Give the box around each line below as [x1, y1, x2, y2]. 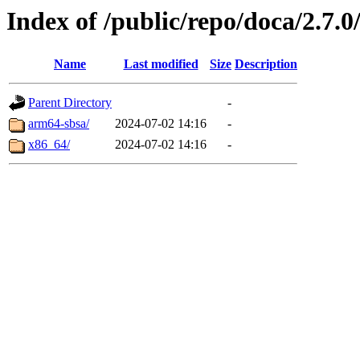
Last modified [123, 57, 198, 72]
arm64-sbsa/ [28, 117, 89, 131]
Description [235, 57, 297, 72]
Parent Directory [28, 96, 112, 110]
